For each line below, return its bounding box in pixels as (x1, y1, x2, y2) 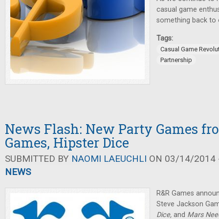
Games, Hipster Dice (5, 134, 129, 152)
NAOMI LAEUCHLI (71, 153, 147, 165)
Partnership (160, 56, 192, 64)
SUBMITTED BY (5, 153, 71, 165)
